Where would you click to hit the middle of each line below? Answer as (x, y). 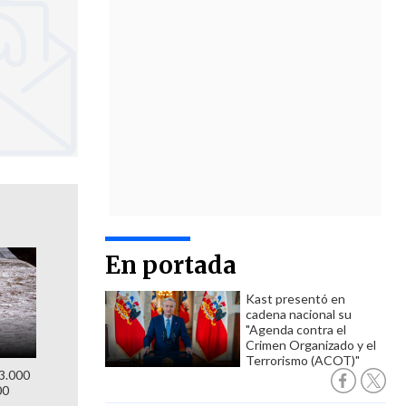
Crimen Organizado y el (311, 345)
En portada (171, 265)
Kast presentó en (295, 299)
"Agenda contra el (296, 329)
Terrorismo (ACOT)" (303, 360)
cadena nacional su (299, 314)
